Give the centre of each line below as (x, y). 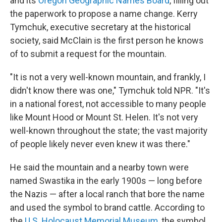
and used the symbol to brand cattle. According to (107, 207)
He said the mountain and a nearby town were (99, 167)
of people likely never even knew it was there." (100, 144)
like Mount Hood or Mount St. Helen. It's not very (104, 117)
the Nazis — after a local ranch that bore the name (107, 194)
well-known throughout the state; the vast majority (109, 131)
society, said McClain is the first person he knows (107, 40)
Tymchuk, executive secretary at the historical (100, 27)
